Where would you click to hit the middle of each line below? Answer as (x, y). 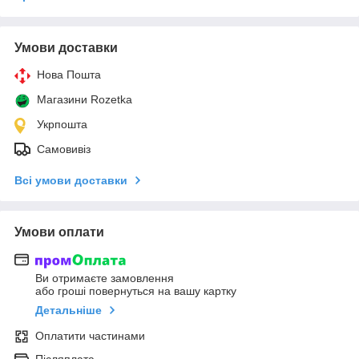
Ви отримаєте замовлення (105, 278)
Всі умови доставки (71, 180)
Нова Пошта (69, 74)
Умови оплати (59, 232)
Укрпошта (62, 124)
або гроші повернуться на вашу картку (136, 291)
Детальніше (69, 311)
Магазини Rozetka (85, 99)
